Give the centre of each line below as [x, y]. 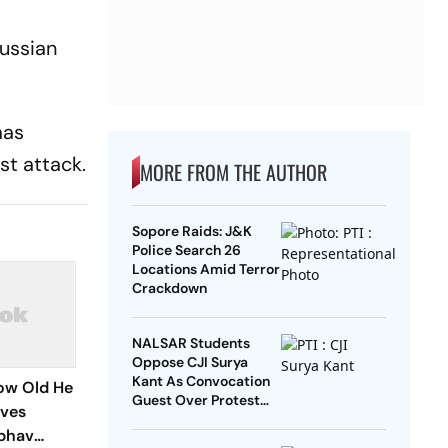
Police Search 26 [186, 250]
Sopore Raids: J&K [191, 231]
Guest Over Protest [195, 400]
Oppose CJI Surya [189, 362]
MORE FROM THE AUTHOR [233, 172]
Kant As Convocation [200, 381]
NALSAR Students [190, 343]
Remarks [161, 419]
